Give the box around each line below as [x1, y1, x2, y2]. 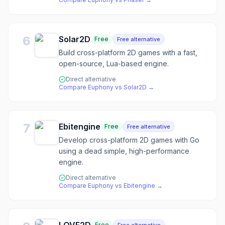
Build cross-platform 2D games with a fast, [59, 48, 197, 57]
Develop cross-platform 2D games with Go [59, 136, 199, 144]
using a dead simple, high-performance [59, 147, 189, 155]
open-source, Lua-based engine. [59, 59, 169, 68]
